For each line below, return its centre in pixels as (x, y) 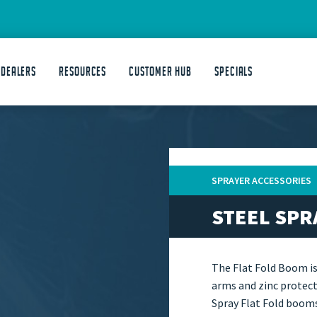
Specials (234, 71)
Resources (83, 71)
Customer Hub (161, 71)
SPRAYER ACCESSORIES (261, 180)
